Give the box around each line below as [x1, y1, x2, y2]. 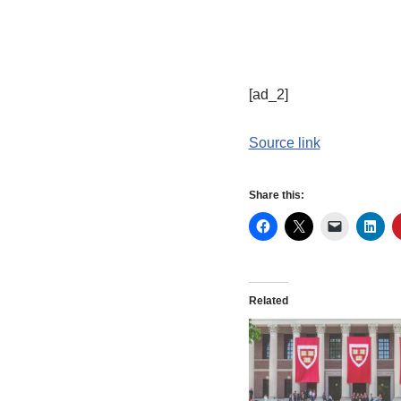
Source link [248, 135, 320, 150]
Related [248, 294, 288, 307]
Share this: [248, 189, 304, 201]
